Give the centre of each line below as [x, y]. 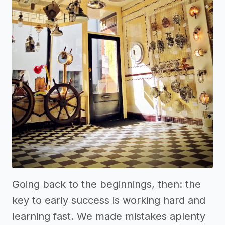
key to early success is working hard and [109, 200]
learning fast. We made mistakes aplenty [109, 216]
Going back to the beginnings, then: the [106, 184]
